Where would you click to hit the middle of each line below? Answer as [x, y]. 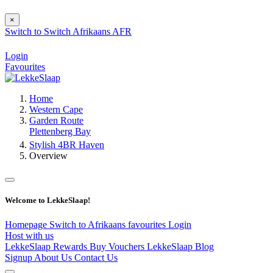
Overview [48, 156]
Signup [19, 257]
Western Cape [56, 110]
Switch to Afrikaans [89, 224]
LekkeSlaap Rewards [47, 246]
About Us [54, 257]
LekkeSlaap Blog [180, 246]
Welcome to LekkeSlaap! [48, 200]
